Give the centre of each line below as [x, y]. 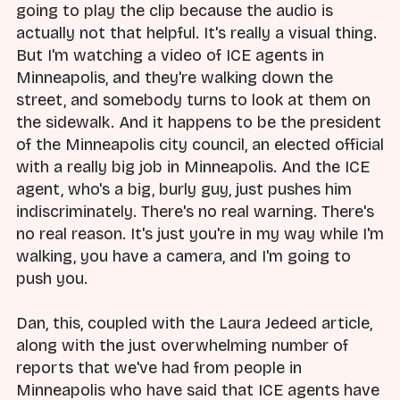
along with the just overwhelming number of [182, 346]
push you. [52, 278]
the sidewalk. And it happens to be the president [199, 122]
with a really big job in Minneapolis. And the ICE [193, 167]
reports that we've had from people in [159, 368]
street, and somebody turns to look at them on [193, 100]
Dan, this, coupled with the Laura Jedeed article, [194, 324]
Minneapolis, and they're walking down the [175, 77]
